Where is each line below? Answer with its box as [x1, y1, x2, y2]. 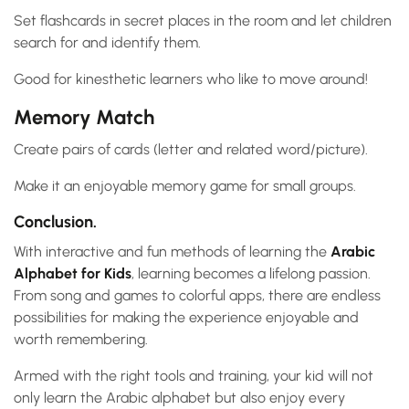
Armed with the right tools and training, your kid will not [14, 367, 373, 385]
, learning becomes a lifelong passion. [131, 265, 371, 283]
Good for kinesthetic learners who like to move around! [14, 70, 368, 89]
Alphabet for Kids [14, 265, 131, 283]
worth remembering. [14, 330, 148, 349]
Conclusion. [14, 212, 97, 233]
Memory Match [14, 105, 154, 131]
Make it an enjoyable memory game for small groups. [14, 177, 356, 195]
